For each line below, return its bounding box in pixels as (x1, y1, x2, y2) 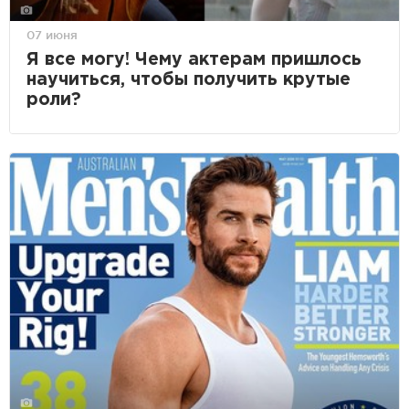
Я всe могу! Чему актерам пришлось (26, 52, 362, 68)
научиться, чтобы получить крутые (26, 72, 351, 89)
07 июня (26, 28, 78, 42)
